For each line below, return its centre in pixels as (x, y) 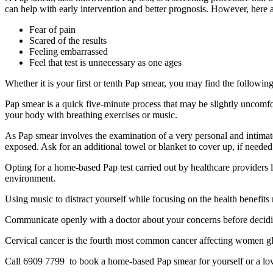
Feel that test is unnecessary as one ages (105, 62)
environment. (30, 178)
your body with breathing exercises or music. (91, 115)
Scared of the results (68, 40)
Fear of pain (52, 29)
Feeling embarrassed (70, 51)
